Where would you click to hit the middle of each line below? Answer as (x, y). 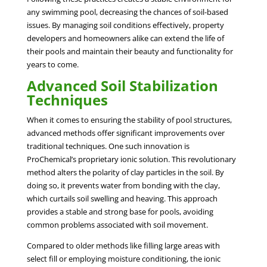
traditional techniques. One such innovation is (108, 146)
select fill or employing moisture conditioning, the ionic (123, 258)
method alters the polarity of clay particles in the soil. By (125, 172)
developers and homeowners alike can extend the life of (125, 38)
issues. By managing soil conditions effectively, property (125, 25)
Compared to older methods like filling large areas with (123, 245)
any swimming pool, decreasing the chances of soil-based (127, 12)
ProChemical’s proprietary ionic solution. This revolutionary (131, 159)
